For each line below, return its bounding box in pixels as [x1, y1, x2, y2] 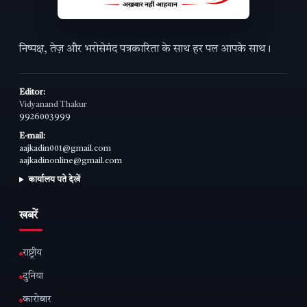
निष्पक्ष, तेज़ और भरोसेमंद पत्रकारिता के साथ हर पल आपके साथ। [19, 44, 271, 56]
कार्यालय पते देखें [27, 176, 80, 185]
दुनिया [23, 271, 43, 282]
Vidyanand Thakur [19, 101, 87, 110]
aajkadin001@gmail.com [19, 145, 111, 153]
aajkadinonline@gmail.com [19, 157, 122, 166]
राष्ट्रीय [23, 248, 42, 259]
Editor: [19, 88, 45, 97]
